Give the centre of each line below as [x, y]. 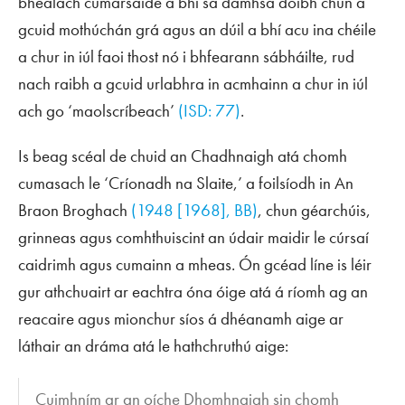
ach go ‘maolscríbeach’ [98, 111]
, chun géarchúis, [314, 211]
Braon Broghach [73, 211]
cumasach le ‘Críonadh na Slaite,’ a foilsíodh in [176, 184]
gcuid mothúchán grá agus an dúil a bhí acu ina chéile [197, 30]
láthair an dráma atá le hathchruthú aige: [153, 346]
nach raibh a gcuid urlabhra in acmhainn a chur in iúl [193, 84]
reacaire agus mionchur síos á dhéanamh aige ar [181, 319]
